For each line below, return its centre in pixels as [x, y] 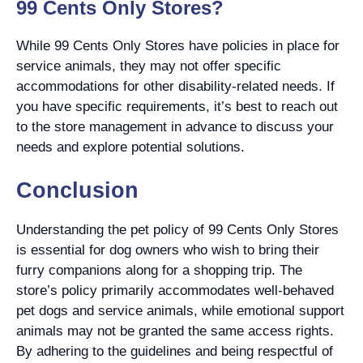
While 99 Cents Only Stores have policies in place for [178, 45]
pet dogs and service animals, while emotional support [180, 311]
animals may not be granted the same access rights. [175, 331]
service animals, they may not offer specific [149, 66]
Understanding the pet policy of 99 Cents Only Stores [177, 230]
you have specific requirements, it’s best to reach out [177, 106]
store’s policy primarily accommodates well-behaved [175, 290]
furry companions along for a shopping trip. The [159, 270]
